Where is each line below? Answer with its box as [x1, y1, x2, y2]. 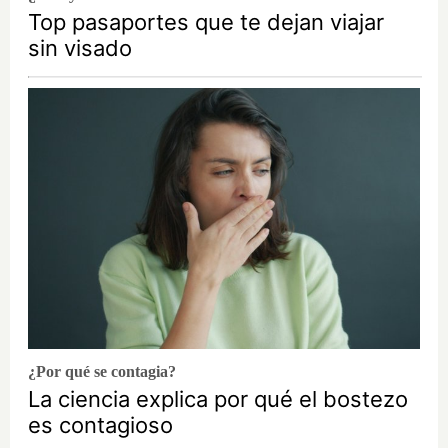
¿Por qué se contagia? [28, 362, 176, 380]
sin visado [28, 34, 132, 61]
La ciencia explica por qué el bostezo [28, 385, 408, 412]
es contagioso [28, 411, 173, 438]
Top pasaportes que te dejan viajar [28, 8, 384, 35]
